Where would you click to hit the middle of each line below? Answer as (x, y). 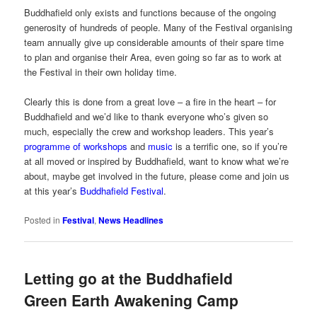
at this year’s (52, 191)
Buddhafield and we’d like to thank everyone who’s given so (146, 117)
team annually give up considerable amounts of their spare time (154, 42)
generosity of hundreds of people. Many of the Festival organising (158, 28)
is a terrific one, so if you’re (230, 146)
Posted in (42, 219)
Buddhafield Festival (122, 191)
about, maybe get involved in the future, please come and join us (157, 176)
